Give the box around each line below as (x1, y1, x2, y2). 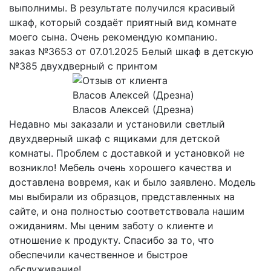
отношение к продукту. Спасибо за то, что (9, 234, 214, 247)
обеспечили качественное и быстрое (9, 249, 188, 261)
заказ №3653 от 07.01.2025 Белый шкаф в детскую (9, 45, 253, 58)
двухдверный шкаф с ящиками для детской (9, 132, 220, 145)
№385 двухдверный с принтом (9, 60, 157, 73)
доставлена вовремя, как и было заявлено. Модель (9, 176, 256, 189)
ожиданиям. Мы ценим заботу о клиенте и (9, 220, 214, 232)
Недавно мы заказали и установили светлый (9, 118, 225, 131)
